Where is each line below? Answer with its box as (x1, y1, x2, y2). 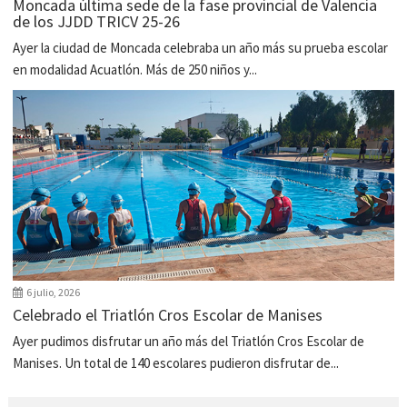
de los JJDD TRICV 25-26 (13, 11, 181, 33)
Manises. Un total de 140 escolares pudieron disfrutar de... (13, 353, 340, 372)
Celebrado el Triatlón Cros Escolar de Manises (13, 303, 323, 325)
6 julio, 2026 (26, 284, 81, 299)
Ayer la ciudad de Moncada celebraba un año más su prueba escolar (13, 39, 389, 57)
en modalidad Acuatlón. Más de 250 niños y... (13, 61, 258, 79)
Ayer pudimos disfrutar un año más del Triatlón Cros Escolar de (13, 332, 365, 350)
